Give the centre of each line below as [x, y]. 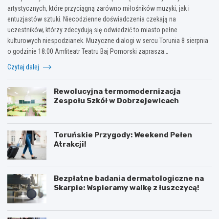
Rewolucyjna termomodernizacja [117, 91]
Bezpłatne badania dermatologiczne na [129, 178]
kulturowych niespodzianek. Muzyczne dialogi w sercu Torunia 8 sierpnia [108, 40]
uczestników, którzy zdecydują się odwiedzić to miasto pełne [92, 30]
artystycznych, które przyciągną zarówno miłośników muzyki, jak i [99, 8]
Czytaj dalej [24, 67]
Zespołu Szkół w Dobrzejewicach [116, 100]
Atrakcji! [70, 144]
